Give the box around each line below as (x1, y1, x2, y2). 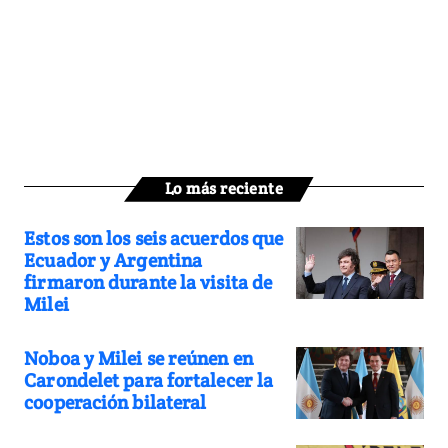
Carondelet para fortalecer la (24, 367, 274, 392)
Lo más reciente (164, 177, 284, 199)
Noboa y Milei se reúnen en (24, 345, 253, 370)
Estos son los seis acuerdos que (24, 225, 284, 250)
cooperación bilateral (24, 389, 207, 414)
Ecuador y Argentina (24, 247, 203, 272)
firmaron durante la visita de (24, 269, 273, 294)
